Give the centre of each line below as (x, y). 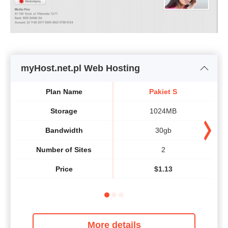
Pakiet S (163, 91)
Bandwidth (64, 130)
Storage (64, 111)
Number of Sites (64, 149)
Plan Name (64, 91)
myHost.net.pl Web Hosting (80, 68)
